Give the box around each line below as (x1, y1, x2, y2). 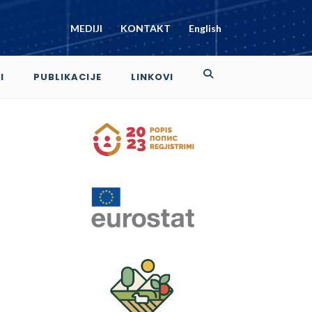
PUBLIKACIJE (33, 70, 102, 84)
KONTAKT (120, 22, 171, 34)
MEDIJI (70, 22, 102, 34)
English (189, 22, 221, 34)
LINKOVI (131, 70, 173, 84)
